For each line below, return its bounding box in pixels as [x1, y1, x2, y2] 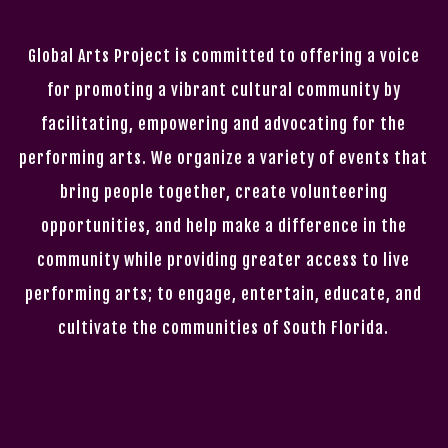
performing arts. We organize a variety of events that [19, 147, 429, 168]
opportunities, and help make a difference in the [40, 215, 407, 236]
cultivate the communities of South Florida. [58, 317, 390, 338]
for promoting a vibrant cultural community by [46, 79, 401, 100]
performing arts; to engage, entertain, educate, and [25, 283, 423, 304]
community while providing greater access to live [37, 249, 411, 270]
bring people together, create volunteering [59, 181, 388, 202]
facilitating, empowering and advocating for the [41, 113, 407, 134]
